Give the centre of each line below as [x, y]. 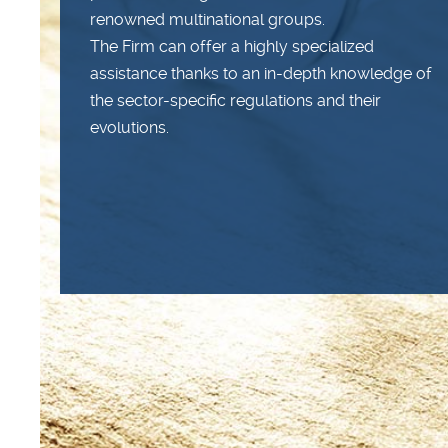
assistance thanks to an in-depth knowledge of [261, 73]
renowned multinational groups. [207, 19]
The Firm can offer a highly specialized [232, 46]
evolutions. [129, 127]
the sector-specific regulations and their [235, 100]
